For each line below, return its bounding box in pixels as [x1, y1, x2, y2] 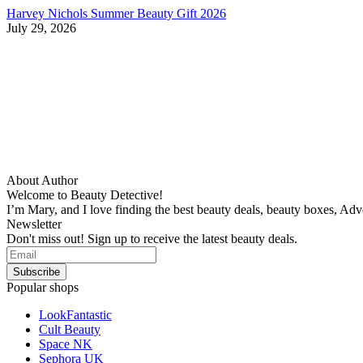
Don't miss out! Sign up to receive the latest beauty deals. [6, 231, 297, 246]
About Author [6, 173, 78, 187]
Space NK [39, 336, 92, 351]
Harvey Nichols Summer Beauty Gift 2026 [6, 6, 226, 20]
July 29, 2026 [6, 20, 76, 35]
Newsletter [6, 216, 62, 231]
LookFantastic [39, 307, 112, 322]
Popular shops [6, 280, 79, 294]
